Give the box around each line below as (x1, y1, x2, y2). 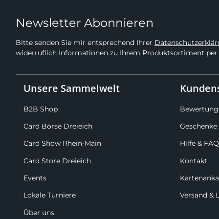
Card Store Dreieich (23, 156, 91, 165)
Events (23, 174, 46, 183)
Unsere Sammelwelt (23, 82, 120, 95)
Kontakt (180, 156, 207, 165)
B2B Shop (23, 104, 58, 113)
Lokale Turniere (23, 191, 76, 200)
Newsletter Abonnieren (16, 16, 153, 30)
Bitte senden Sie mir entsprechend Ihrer (16, 38, 154, 47)
